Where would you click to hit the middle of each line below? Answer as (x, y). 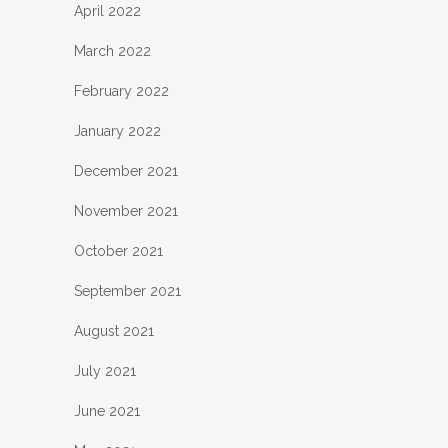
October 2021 (118, 250)
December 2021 (126, 170)
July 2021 (105, 370)
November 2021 (126, 210)
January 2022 (117, 130)
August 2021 (114, 330)
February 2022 (121, 90)
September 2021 (127, 290)
